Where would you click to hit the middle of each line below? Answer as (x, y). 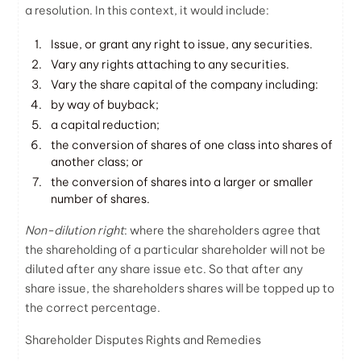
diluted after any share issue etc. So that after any (164, 269)
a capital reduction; (106, 124)
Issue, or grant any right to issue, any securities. (182, 44)
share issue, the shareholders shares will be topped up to (180, 288)
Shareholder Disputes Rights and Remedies (143, 340)
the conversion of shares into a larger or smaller (183, 182)
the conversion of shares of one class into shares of (192, 145)
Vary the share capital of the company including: (185, 84)
